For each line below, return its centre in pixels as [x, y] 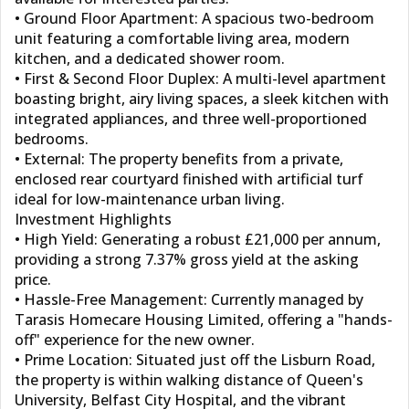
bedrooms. [52, 139]
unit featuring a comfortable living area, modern [182, 38]
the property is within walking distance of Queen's [189, 380]
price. [33, 279]
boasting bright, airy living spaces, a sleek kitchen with [202, 99]
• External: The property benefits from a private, [179, 159]
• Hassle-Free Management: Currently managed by [189, 299]
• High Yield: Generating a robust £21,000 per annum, [198, 239]
